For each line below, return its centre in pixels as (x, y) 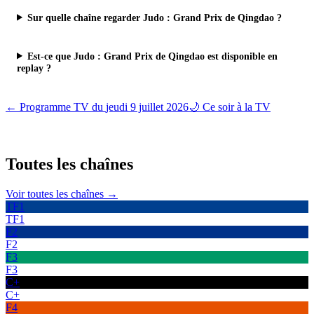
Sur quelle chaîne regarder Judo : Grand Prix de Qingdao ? (155, 17)
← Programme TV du (56, 107)
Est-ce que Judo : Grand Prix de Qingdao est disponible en (153, 56)
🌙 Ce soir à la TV (230, 107)
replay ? (34, 68)
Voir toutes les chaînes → (62, 194)
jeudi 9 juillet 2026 (147, 107)
